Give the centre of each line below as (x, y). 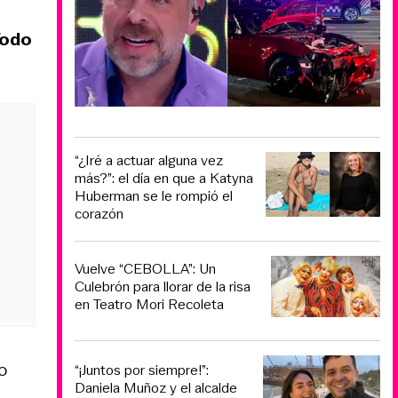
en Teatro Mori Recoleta (149, 305)
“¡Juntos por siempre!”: (142, 370)
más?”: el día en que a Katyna (164, 179)
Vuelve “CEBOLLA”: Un (145, 269)
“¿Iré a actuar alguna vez (149, 161)
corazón (99, 214)
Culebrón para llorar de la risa (163, 287)
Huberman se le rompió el (154, 196)
